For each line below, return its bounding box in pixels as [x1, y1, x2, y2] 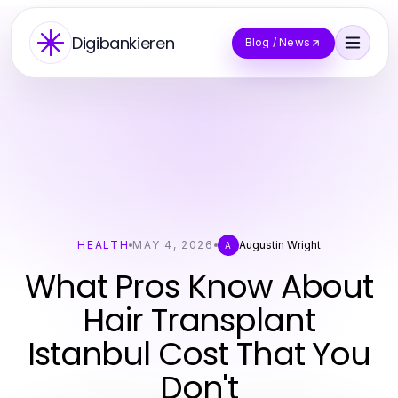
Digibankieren [72, 31, 175, 54]
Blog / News [244, 36, 310, 49]
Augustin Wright [238, 238, 321, 251]
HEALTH [77, 238, 130, 251]
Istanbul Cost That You [27, 331, 371, 377]
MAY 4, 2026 [132, 238, 214, 251]
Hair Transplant [83, 298, 315, 343]
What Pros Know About [24, 264, 374, 309]
